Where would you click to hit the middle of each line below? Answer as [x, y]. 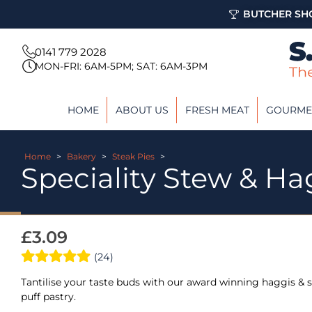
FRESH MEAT [217, 110]
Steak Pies [133, 156]
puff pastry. [48, 296]
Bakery [81, 156]
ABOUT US [142, 110]
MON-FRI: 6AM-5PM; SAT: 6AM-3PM [122, 66]
